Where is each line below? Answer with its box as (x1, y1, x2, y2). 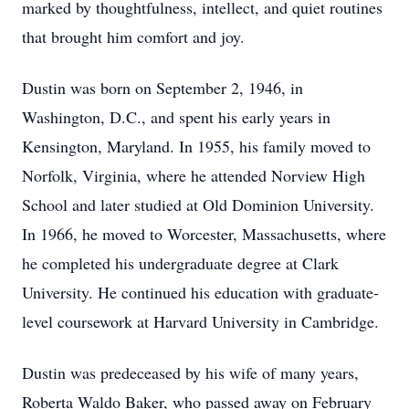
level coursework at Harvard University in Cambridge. (22, 310, 379, 332)
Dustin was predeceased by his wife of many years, (22, 362, 359, 383)
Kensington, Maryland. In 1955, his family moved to (22, 135, 371, 157)
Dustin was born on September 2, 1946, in (22, 77, 303, 99)
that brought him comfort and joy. (22, 26, 245, 47)
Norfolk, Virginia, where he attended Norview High (22, 164, 365, 186)
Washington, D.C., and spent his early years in (22, 106, 330, 128)
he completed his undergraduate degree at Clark (22, 252, 339, 274)
